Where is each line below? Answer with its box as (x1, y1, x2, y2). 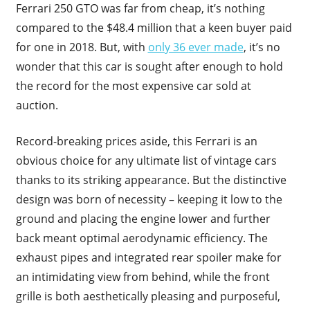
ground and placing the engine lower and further (15, 210, 271, 226)
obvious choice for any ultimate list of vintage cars (15, 152, 277, 168)
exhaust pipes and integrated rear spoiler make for (15, 249, 282, 265)
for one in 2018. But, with (15, 39, 148, 55)
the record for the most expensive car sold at (15, 77, 251, 93)
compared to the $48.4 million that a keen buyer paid (15, 19, 292, 35)
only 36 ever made (147, 39, 244, 55)
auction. (15, 97, 58, 113)
